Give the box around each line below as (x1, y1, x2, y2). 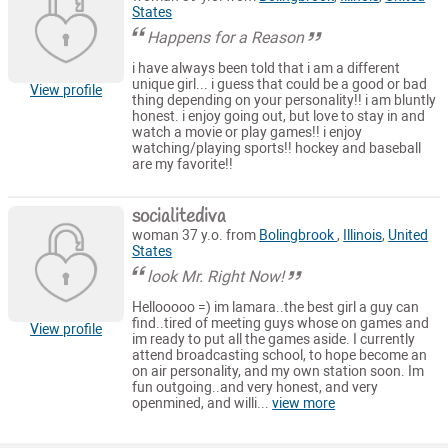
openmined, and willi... (132, 395, 273, 413)
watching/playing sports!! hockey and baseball (132, 140, 422, 158)
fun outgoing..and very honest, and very (132, 379, 379, 397)
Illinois (343, 226, 383, 244)
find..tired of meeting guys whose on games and (132, 315, 430, 333)
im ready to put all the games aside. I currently (132, 331, 416, 349)
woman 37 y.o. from (132, 226, 260, 244)
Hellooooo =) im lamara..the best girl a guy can (132, 299, 420, 317)
